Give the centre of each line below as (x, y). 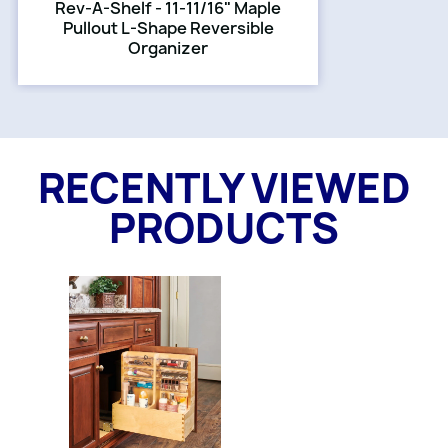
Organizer (168, 48)
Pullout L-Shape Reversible (168, 28)
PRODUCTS (224, 228)
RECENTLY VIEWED (224, 188)
